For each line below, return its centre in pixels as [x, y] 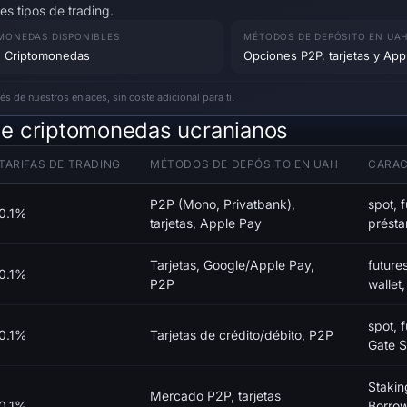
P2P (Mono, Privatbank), [223, 204]
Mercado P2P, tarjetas [215, 396]
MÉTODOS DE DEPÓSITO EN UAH [244, 164]
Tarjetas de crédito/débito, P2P [242, 335]
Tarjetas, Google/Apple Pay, [232, 265]
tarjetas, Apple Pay [206, 223]
